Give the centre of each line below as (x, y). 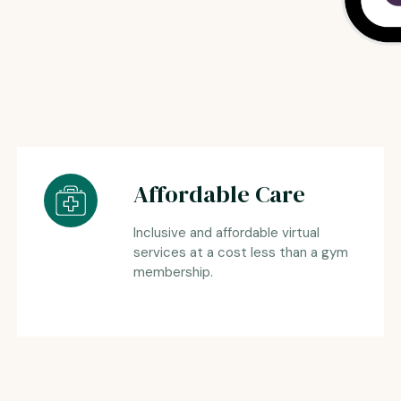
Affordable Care (219, 195)
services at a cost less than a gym (240, 253)
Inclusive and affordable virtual (226, 233)
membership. (173, 273)
